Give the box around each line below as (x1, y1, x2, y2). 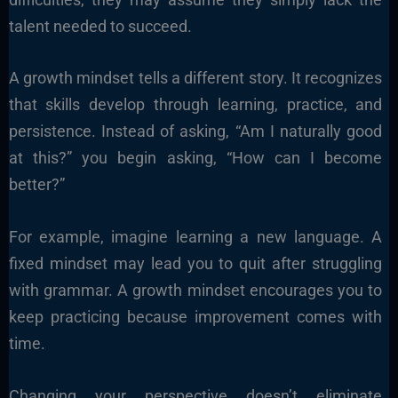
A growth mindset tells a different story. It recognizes (8, 68, 383, 88)
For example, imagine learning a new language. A (8, 227, 383, 247)
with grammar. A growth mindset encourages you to (8, 281, 383, 300)
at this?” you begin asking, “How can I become (8, 148, 383, 168)
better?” (8, 175, 65, 195)
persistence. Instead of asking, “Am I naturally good (8, 122, 383, 141)
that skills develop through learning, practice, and (8, 95, 383, 115)
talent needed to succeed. (8, 16, 192, 36)
